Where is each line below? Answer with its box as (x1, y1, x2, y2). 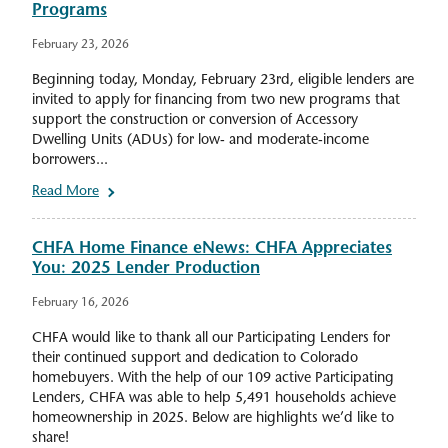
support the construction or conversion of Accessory (32, 113, 358, 129)
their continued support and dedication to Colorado (32, 351, 358, 367)
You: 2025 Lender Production (32, 261, 260, 278)
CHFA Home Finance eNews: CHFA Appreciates (32, 241, 392, 258)
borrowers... (32, 153, 108, 169)
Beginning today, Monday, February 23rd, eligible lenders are (32, 73, 414, 89)
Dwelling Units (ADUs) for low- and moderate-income (32, 133, 369, 149)
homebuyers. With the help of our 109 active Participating (32, 371, 394, 387)
